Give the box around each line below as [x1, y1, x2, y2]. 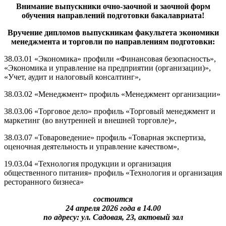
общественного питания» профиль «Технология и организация [4, 168, 222, 178]
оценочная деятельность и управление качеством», [4, 142, 179, 151]
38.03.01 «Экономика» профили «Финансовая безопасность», [4, 54, 216, 64]
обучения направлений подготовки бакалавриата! [22, 11, 204, 20]
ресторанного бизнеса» [4, 178, 84, 187]
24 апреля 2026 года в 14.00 [65, 204, 161, 213]
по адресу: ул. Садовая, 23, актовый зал [43, 213, 183, 222]
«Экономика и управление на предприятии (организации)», [4, 64, 211, 73]
